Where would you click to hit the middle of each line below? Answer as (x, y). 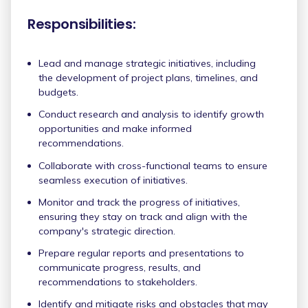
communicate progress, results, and (120, 267)
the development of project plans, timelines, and (148, 78)
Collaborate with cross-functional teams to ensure (153, 165)
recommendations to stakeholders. (118, 282)
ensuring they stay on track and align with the (143, 216)
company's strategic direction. (107, 231)
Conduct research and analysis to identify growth (151, 114)
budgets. (58, 92)
